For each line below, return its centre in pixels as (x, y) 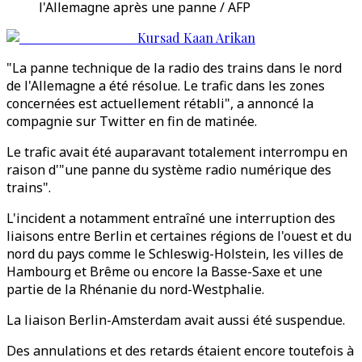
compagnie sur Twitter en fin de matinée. (132, 121)
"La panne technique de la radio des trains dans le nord (174, 68)
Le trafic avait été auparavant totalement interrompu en (177, 152)
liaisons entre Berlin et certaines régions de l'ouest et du (179, 236)
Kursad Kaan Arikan (196, 38)
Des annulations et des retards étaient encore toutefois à (180, 351)
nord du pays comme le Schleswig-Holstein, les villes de (175, 254)
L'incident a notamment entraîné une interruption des (171, 218)
